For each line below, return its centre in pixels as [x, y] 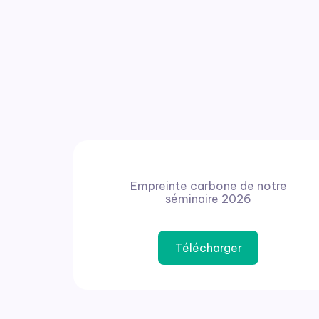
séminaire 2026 [209, 199]
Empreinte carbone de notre [208, 186]
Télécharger [208, 248]
